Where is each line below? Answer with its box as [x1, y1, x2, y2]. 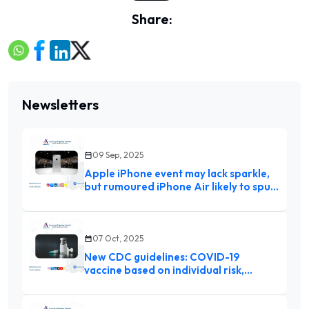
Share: [131, 10, 172, 28]
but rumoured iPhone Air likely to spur [84, 180, 275, 194]
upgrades [84, 193, 132, 207]
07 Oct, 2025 [92, 233, 143, 244]
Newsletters [22, 96, 99, 114]
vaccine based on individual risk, [84, 263, 244, 277]
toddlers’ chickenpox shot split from [84, 277, 265, 290]
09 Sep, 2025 [92, 150, 143, 161]
